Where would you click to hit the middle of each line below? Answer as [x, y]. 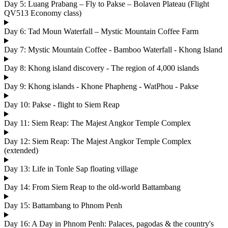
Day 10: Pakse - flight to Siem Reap [62, 105]
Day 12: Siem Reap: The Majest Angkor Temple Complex [98, 141]
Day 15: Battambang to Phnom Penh [63, 206]
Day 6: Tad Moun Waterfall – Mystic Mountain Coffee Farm [101, 32]
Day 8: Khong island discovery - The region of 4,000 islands [102, 68]
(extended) [21, 151]
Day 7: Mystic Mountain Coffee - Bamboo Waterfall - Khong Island [113, 50]
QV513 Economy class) [43, 13]
